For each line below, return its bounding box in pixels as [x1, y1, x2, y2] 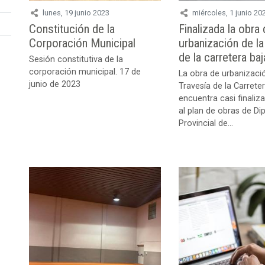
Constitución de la [29, 22, 115, 37]
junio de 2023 [29, 79, 80, 90]
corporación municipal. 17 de [29, 67, 141, 77]
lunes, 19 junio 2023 [43, 8, 109, 17]
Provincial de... [179, 118, 234, 129]
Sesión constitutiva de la [29, 54, 123, 65]
